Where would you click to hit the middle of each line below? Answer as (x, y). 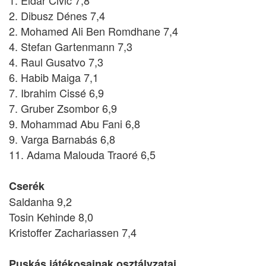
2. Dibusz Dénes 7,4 (57, 15)
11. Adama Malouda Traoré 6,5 (82, 154)
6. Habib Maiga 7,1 (54, 77)
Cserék (27, 186)
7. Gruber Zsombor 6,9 (63, 108)
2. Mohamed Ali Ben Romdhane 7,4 (94, 31)
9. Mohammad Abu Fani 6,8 (75, 123)
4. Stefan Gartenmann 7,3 (71, 46)
